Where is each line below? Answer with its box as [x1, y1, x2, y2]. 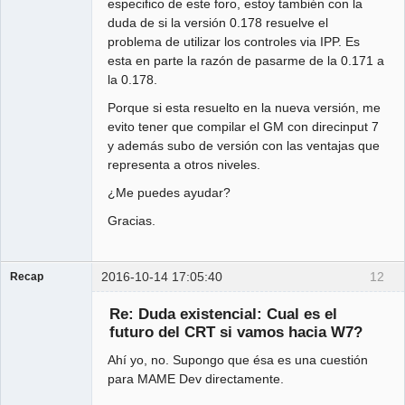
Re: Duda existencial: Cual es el [108, 305, 337, 324]
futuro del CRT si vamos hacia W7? [108, 323, 363, 342]
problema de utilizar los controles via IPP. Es [108, 33, 361, 49]
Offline [24, 306, 59, 320]
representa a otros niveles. [108, 156, 261, 172]
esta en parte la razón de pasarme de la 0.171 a [108, 52, 385, 68]
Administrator [10, 286, 75, 299]
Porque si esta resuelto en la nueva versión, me [108, 99, 381, 115]
